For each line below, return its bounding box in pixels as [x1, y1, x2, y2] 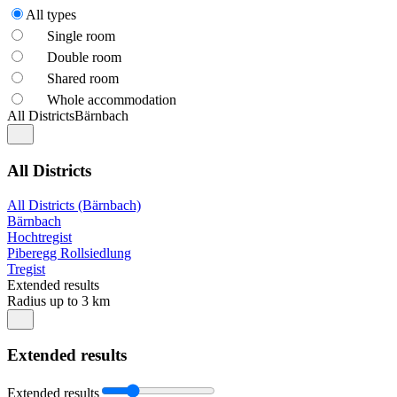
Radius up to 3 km [7, 292, 110, 308]
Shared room [47, 71, 119, 87]
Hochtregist [7, 229, 72, 245]
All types [26, 7, 76, 23]
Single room [47, 28, 115, 44]
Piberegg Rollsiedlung [7, 245, 131, 261]
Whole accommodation [47, 92, 176, 108]
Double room [47, 50, 121, 66]
